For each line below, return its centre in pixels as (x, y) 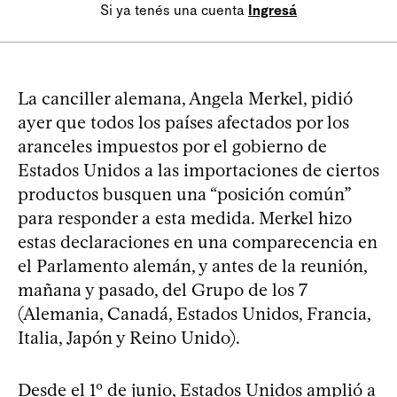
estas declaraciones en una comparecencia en (198, 241)
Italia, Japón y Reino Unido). (129, 337)
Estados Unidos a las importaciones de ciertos (198, 170)
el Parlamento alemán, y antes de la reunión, (192, 265)
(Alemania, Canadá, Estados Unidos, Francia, (194, 313)
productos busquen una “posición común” (184, 194)
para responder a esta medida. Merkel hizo (185, 218)
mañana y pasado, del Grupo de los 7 (163, 289)
